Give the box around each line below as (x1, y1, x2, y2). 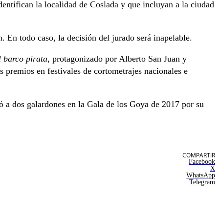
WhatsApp (186, 171, 215, 179)
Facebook (189, 157, 215, 165)
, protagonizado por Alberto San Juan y (47, 53, 187, 64)
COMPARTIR (182, 151, 215, 159)
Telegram (189, 178, 215, 186)
